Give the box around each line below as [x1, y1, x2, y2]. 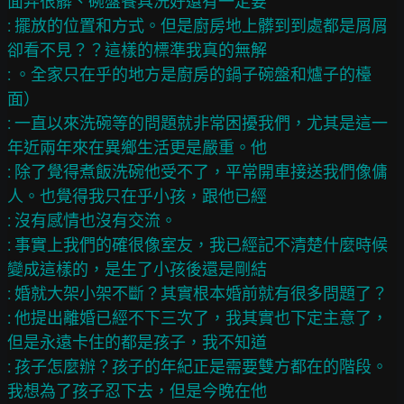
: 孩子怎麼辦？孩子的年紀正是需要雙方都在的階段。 [7, 357, 388, 376]
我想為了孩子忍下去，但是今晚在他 [7, 381, 267, 400]
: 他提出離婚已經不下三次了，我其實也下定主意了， [7, 308, 388, 327]
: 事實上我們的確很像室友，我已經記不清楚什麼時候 [7, 235, 388, 254]
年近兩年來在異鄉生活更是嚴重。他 [7, 138, 267, 157]
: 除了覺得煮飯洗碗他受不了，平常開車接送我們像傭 [7, 162, 388, 181]
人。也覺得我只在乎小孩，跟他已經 [7, 187, 267, 206]
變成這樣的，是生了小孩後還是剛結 [7, 260, 267, 279]
